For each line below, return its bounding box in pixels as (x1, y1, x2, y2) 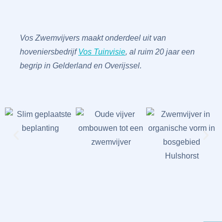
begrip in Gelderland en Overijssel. (20, 61, 142, 70)
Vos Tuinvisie (78, 47, 125, 56)
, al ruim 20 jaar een (125, 47, 195, 56)
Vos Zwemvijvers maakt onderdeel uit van (20, 33, 166, 42)
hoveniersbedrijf (20, 47, 78, 56)
